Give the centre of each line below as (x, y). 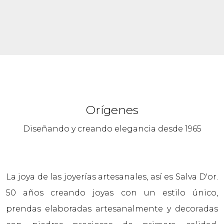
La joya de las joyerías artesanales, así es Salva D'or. (112, 177)
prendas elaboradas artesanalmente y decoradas (112, 209)
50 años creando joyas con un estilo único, (112, 193)
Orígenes (112, 110)
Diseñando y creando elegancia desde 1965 (112, 129)
